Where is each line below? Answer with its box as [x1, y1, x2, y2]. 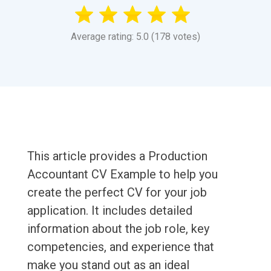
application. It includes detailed [27, 203, 192, 218]
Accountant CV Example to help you [27, 167, 218, 182]
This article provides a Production [27, 149, 207, 164]
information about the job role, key [27, 221, 209, 237]
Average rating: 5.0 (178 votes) [71, 31, 200, 43]
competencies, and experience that [27, 240, 214, 255]
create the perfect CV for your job [27, 185, 207, 200]
